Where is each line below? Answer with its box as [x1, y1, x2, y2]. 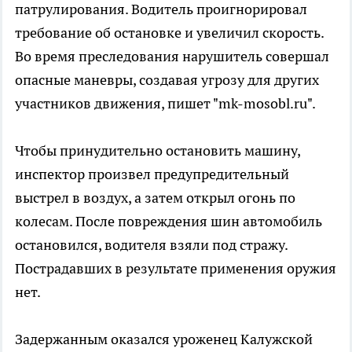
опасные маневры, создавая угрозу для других [15, 70, 319, 89]
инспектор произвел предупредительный [15, 164, 289, 183]
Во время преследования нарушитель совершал [15, 46, 329, 65]
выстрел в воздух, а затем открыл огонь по [15, 188, 295, 207]
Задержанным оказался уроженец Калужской [15, 329, 313, 348]
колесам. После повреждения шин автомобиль [15, 211, 322, 230]
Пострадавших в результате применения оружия [15, 258, 336, 277]
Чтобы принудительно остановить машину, [15, 141, 300, 159]
